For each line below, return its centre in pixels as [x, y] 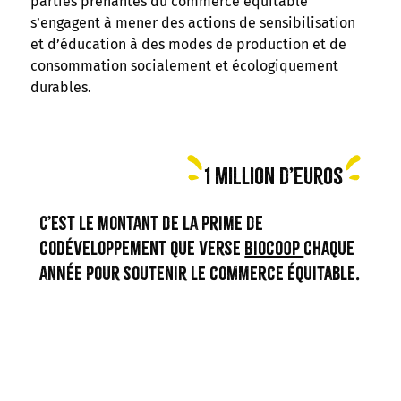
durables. [60, 87]
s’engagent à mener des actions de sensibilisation [192, 23]
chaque [329, 248]
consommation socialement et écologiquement [184, 66]
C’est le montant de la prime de [152, 223]
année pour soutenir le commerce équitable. [200, 273]
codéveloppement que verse [142, 248]
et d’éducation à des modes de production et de [188, 44]
